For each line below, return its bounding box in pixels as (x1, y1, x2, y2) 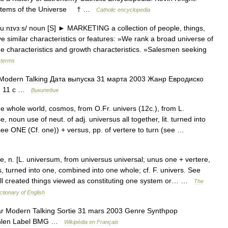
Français (97, 219, 119, 225)
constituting (87, 177, 124, 185)
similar (7, 35, 28, 43)
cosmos (49, 104, 74, 112)
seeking (182, 45, 207, 53)
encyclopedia (118, 7, 150, 13)
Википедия (31, 87, 59, 93)
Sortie (57, 207, 76, 215)
